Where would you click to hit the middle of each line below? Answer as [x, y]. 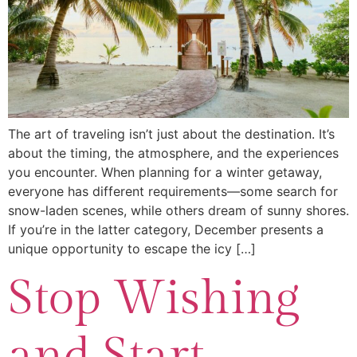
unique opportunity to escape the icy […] [132, 249]
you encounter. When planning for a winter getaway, [165, 173]
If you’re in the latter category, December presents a [166, 230]
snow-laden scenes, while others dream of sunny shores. [178, 211]
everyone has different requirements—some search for [173, 192]
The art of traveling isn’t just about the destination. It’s [171, 134]
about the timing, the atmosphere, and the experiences [173, 153]
